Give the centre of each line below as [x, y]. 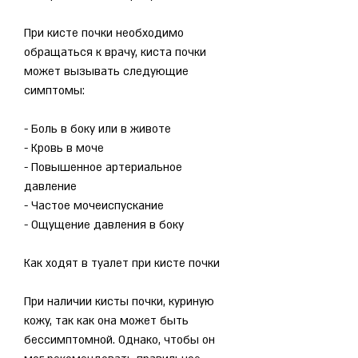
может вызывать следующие [106, 71]
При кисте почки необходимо [104, 33]
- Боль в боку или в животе [97, 129]
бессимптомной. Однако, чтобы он [119, 340]
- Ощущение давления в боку [104, 225]
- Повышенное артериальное [103, 167]
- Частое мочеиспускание [94, 205]
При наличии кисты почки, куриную [119, 301]
